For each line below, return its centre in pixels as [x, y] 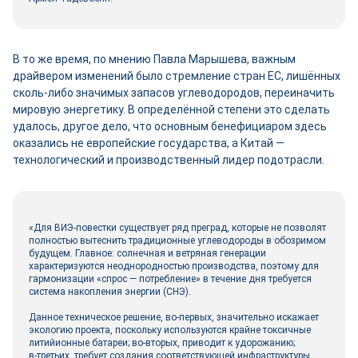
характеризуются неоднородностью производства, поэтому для [174, 266]
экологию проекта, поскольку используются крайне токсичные [170, 330]
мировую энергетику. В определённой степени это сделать [171, 109]
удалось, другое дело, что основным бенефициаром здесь [170, 126]
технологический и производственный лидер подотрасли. [169, 160]
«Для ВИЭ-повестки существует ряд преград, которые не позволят [177, 228]
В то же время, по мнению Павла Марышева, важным [154, 59]
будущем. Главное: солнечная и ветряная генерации [147, 253]
